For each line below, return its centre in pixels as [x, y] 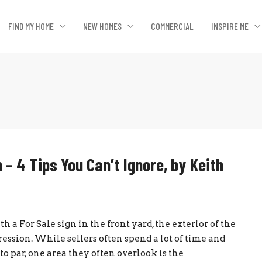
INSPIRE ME [230, 26]
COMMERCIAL [172, 26]
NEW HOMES [102, 26]
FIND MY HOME [31, 26]
